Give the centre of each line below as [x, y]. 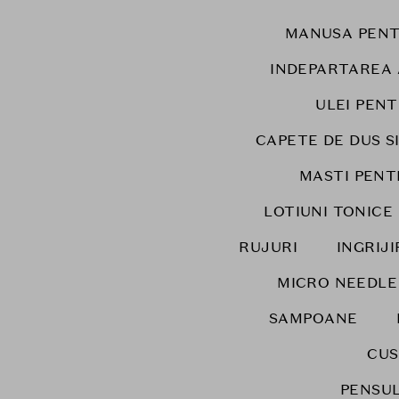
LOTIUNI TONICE [329, 212]
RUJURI [268, 247]
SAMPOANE [313, 318]
